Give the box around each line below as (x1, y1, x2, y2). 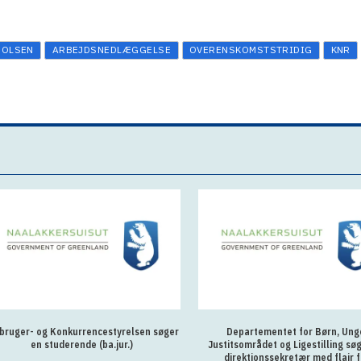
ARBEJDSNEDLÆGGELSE (52, 44, 172, 56)
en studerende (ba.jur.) (31, 338, 134, 351)
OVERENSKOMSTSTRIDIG (189, 44, 313, 56)
